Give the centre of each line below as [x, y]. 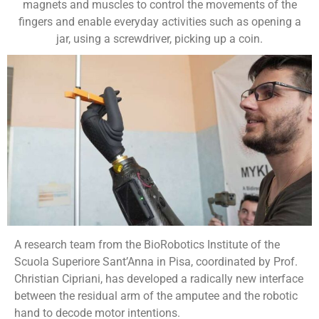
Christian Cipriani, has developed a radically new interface [159, 279]
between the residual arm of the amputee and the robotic [156, 296]
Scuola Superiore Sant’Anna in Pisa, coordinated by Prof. [156, 262]
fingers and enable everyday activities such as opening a [159, 21]
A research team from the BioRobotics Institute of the [147, 245]
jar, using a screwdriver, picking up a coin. [159, 38]
